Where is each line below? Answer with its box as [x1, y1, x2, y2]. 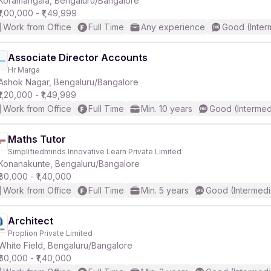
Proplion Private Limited [8, 229, 93, 238]
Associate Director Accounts [8, 51, 148, 64]
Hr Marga [8, 65, 40, 74]
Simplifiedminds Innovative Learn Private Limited [8, 147, 181, 156]
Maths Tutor [8, 133, 66, 145]
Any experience [141, 22, 205, 32]
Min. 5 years [141, 185, 189, 195]
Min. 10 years [141, 103, 192, 114]
